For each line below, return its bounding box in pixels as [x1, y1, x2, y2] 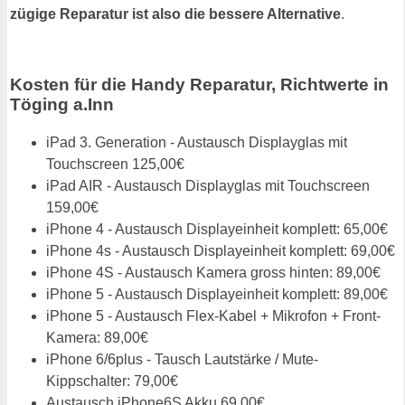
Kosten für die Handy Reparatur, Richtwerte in [10, 75, 389, 95]
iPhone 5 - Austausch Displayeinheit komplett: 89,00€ [46, 286, 388, 302]
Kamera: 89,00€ [46, 329, 148, 345]
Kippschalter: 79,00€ [46, 372, 178, 389]
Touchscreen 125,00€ [46, 155, 184, 172]
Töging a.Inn [10, 95, 114, 115]
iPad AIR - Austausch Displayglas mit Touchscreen [46, 177, 370, 193]
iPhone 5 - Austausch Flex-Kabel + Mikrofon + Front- [46, 307, 381, 324]
